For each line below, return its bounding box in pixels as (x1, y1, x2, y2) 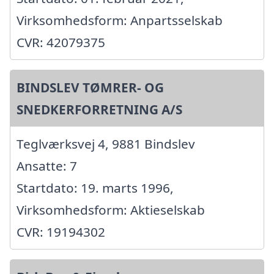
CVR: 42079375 (17, 33, 105, 51)
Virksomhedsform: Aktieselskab (17, 201, 205, 218)
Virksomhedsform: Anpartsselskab (17, 11, 223, 29)
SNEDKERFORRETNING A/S (17, 100, 182, 118)
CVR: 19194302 (17, 223, 105, 240)
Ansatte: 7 (17, 157, 77, 174)
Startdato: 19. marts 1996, (17, 179, 174, 196)
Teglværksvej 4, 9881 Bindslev (17, 135, 195, 152)
